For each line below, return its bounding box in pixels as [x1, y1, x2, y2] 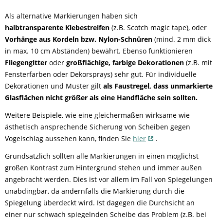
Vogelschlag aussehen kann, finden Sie [5, 133, 133, 143]
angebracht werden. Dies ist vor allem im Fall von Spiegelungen [5, 174, 213, 184]
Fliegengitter [5, 57, 49, 67]
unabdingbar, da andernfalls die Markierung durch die [5, 186, 184, 196]
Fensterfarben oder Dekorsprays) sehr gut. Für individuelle [5, 69, 197, 79]
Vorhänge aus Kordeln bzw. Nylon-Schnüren [5, 34, 152, 44]
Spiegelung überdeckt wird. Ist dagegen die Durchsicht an [5, 198, 195, 207]
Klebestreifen [65, 22, 109, 32]
